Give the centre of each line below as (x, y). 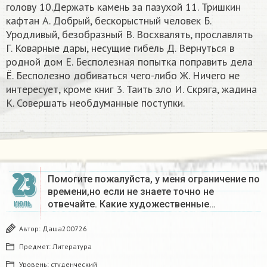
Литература (72, 246)
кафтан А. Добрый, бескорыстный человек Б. (108, 20)
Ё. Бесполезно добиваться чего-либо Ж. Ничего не (123, 75)
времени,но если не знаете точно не (131, 191)
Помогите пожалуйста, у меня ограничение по (154, 179)
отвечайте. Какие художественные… (132, 204)
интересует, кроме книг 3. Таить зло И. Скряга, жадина (131, 89)
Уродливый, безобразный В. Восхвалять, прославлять (129, 34)
